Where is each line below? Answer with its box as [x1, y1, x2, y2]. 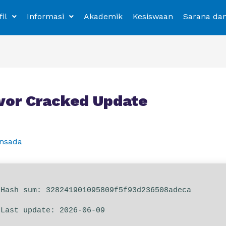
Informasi [26, 12, 64, 21]
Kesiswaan [132, 12, 173, 21]
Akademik [83, 12, 123, 21]
